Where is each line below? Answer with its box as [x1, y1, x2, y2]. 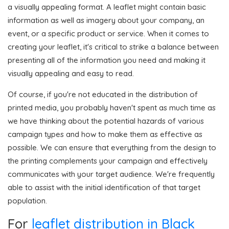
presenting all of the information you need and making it [8, 55, 205, 65]
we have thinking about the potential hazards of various [8, 116, 204, 126]
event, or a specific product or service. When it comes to [8, 28, 209, 38]
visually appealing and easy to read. [8, 68, 134, 78]
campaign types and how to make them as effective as [8, 129, 202, 139]
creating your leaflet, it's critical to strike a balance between [8, 41, 219, 52]
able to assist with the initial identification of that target [8, 182, 200, 192]
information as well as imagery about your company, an [8, 15, 204, 25]
